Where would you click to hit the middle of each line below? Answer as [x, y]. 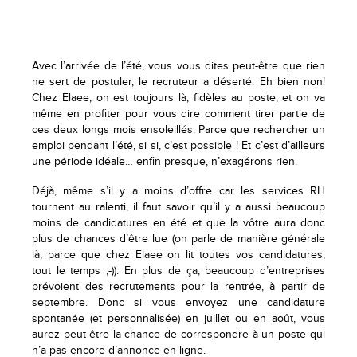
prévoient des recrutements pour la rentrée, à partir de [178, 286]
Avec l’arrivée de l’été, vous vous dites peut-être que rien [178, 66]
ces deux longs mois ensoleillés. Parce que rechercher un [178, 129]
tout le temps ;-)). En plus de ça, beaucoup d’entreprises [178, 271]
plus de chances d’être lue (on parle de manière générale [178, 239]
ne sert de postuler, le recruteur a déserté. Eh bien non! [178, 82]
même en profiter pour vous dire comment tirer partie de [178, 114]
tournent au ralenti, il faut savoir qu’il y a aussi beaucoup [178, 207]
